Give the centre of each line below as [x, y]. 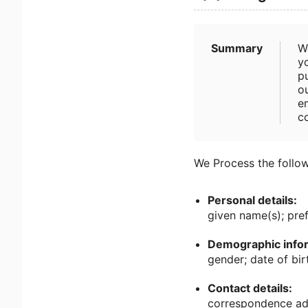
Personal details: [252, 200]
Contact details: [250, 288]
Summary [237, 48]
